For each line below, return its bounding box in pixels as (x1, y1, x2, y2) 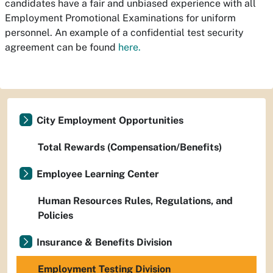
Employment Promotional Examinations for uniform (5, 12, 236, 24)
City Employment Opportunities (37, 115, 183, 126)
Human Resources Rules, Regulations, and (38, 195, 233, 207)
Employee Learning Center (37, 168, 159, 180)
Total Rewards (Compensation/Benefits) (38, 141, 222, 153)
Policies (38, 210, 73, 221)
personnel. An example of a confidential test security (5, 27, 244, 38)
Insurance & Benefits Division (37, 236, 172, 248)
